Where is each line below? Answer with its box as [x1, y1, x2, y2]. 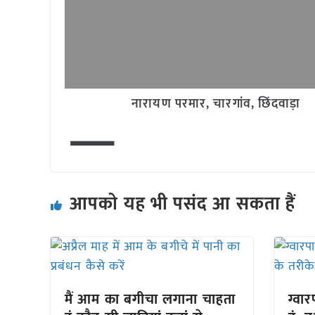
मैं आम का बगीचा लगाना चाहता [65, 287, 236, 311]
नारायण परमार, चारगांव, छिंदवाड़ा [131, 94, 301, 115]
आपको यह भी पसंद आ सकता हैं [70, 188, 296, 219]
